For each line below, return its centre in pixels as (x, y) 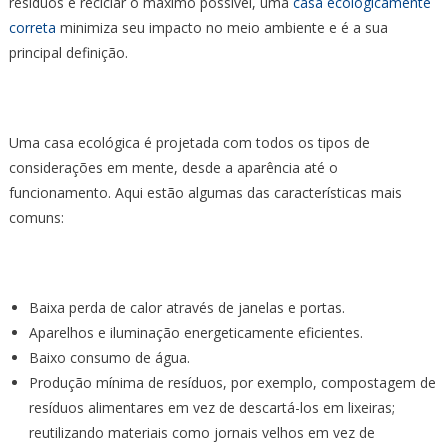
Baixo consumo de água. (109, 357)
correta (32, 27)
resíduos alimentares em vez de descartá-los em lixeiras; (211, 407)
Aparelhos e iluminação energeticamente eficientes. (195, 332)
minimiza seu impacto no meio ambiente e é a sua (221, 27)
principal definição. (70, 52)
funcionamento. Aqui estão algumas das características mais (205, 192)
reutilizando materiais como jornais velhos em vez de (201, 432)
